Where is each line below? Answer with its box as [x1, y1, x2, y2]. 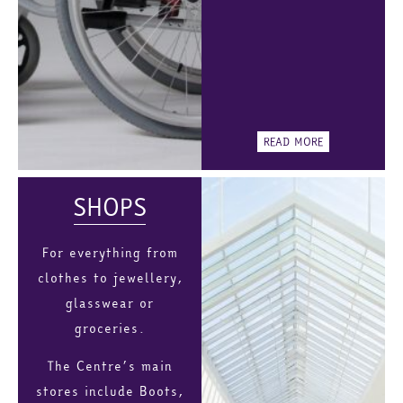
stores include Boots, [36, 382, 184, 401]
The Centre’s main [47, 357, 173, 376]
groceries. [74, 319, 146, 338]
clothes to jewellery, [37, 269, 183, 288]
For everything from [41, 244, 178, 263]
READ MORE [264, 134, 323, 150]
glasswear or [66, 294, 154, 313]
